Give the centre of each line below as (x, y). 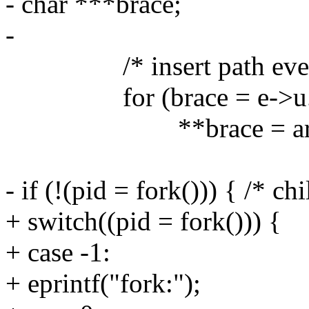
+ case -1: (58, 252)
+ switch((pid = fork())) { (143, 221)
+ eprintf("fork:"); (103, 283)
